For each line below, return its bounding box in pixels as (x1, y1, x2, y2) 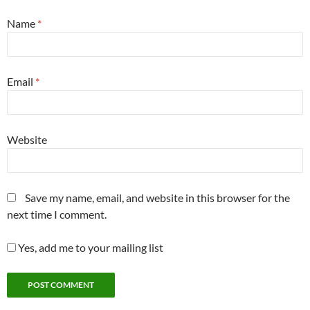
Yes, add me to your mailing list (16, 241, 163, 255)
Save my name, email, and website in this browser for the (25, 191, 290, 205)
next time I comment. (7, 208, 107, 221)
